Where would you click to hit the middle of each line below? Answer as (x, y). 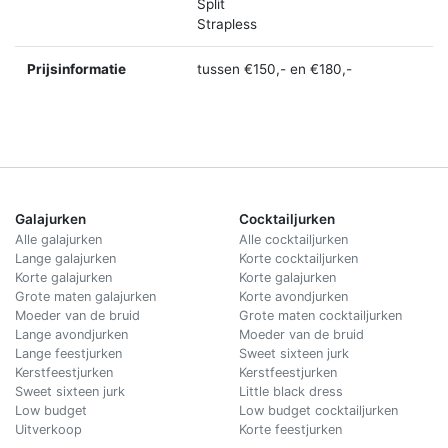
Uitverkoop (48, 430)
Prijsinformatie (76, 69)
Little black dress (291, 392)
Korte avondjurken (293, 297)
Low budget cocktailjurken (318, 411)
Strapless (227, 24)
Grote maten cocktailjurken (320, 316)
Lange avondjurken (71, 335)
